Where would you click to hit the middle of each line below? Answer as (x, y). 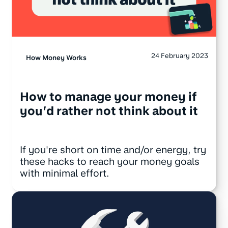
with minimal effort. (64, 173)
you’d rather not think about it (109, 111)
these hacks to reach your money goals (109, 162)
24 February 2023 (180, 55)
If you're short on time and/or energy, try (113, 150)
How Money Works (56, 57)
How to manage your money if (108, 97)
